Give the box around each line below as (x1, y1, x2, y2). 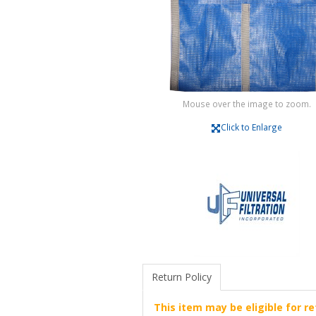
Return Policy (151, 269, 212, 284)
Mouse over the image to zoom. (183, 97, 312, 109)
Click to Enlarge (220, 121, 282, 133)
